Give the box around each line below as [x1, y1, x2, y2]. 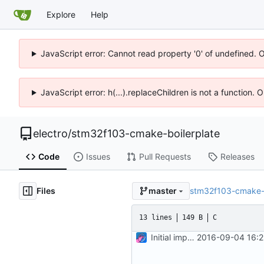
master [148, 186, 177, 196]
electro [33, 127, 68, 140]
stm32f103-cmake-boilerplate [71, 127, 220, 140]
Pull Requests [138, 151, 191, 162]
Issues [85, 151, 110, 162]
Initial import [187, 232, 194, 242]
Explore [47, 9, 75, 19]
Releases [220, 151, 255, 162]
